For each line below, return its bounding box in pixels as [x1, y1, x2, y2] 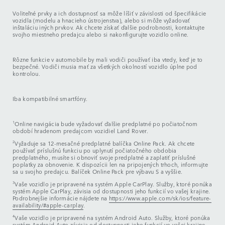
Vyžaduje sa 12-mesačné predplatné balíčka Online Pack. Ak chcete [15, 139, 195, 148]
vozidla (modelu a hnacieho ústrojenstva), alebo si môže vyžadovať [13, 16, 190, 25]
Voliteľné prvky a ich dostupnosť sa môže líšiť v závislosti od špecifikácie [13, 9, 206, 18]
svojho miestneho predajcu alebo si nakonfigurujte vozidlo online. [13, 30, 189, 39]
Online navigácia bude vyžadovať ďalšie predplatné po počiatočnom [15, 119, 198, 128]
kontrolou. [13, 69, 40, 78]
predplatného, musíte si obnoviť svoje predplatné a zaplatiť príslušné [13, 153, 196, 162]
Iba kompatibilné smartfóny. [13, 94, 88, 103]
